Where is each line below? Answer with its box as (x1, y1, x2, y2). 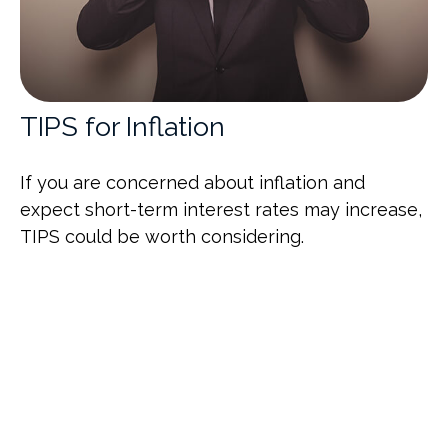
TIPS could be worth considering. (20, 226, 304, 248)
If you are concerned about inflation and (20, 172, 365, 194)
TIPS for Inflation (20, 111, 225, 143)
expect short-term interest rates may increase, (20, 199, 422, 221)
